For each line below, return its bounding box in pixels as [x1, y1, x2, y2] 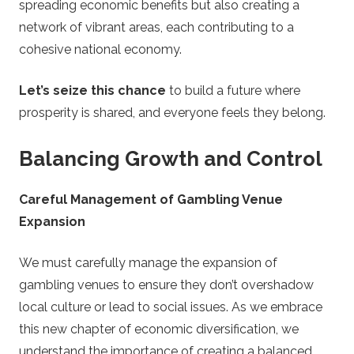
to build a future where [166, 83, 300, 99]
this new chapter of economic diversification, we [19, 321, 299, 337]
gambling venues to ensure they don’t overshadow [19, 277, 314, 292]
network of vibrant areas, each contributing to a [19, 20, 294, 36]
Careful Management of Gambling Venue [19, 191, 283, 207]
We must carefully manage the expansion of [19, 254, 277, 270]
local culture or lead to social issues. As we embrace [19, 299, 322, 314]
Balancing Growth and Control [19, 147, 322, 171]
